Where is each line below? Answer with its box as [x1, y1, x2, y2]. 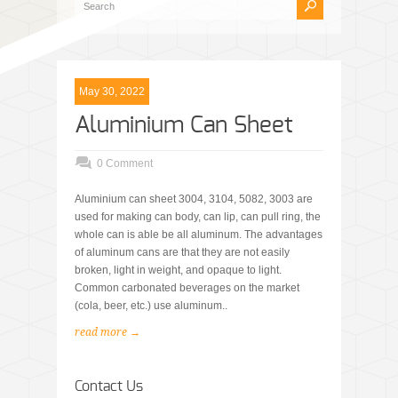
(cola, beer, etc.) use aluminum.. [75, 299, 227, 313]
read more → [75, 326, 140, 339]
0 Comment [97, 157, 153, 171]
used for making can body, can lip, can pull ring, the [75, 211, 321, 224]
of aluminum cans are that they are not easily [75, 246, 290, 259]
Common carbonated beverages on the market [75, 282, 299, 295]
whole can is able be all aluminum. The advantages [75, 228, 322, 242]
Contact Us [75, 379, 143, 394]
